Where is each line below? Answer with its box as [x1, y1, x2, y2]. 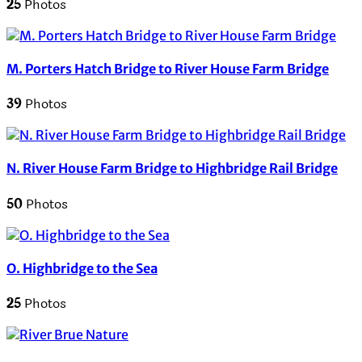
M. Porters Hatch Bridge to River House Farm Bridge [6, 60, 329, 77]
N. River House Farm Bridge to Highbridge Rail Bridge [6, 160, 338, 177]
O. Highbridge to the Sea [6, 259, 158, 276]
